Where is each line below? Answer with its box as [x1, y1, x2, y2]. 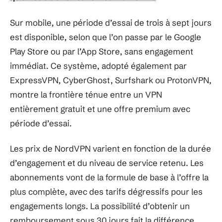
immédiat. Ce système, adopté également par [10, 60, 187, 71]
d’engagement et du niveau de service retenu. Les [10, 158, 204, 168]
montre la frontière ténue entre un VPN [10, 89, 162, 100]
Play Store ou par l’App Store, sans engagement [10, 46, 193, 56]
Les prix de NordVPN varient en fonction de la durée [10, 143, 211, 154]
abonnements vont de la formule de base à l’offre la [10, 172, 209, 182]
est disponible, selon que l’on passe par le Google [10, 31, 201, 42]
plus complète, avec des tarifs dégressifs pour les [10, 186, 203, 197]
